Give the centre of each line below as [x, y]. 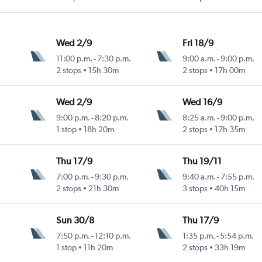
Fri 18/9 [198, 43]
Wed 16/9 [202, 102]
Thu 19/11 [202, 161]
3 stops [195, 189]
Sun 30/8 [75, 220]
